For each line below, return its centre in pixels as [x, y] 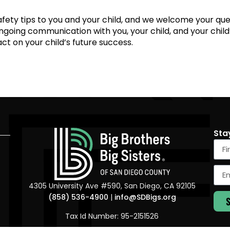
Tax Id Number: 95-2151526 [112, 216]
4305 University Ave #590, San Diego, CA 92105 [112, 186]
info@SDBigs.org [145, 197]
